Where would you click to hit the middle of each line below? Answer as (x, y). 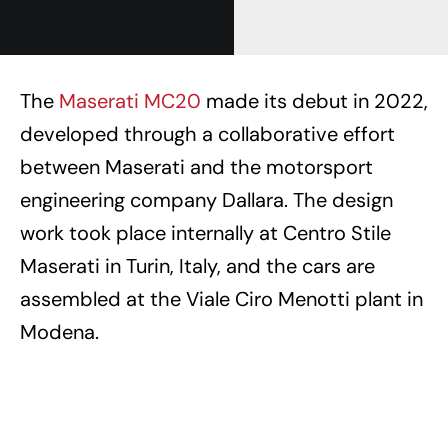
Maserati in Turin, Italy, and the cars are (197, 265)
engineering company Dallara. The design (206, 199)
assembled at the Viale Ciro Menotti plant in (221, 298)
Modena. (59, 331)
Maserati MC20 (130, 100)
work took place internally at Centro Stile (205, 232)
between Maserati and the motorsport (196, 166)
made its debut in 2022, (314, 100)
